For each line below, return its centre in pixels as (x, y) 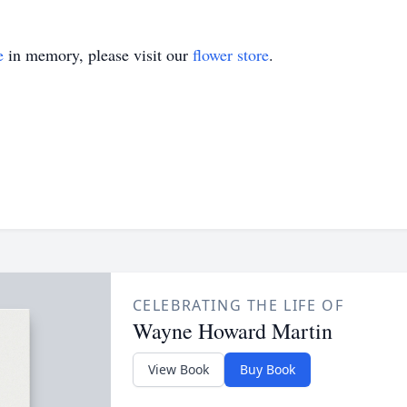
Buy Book (267, 369)
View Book (178, 369)
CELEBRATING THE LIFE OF (238, 305)
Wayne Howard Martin (232, 331)
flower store (231, 55)
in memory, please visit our (98, 55)
